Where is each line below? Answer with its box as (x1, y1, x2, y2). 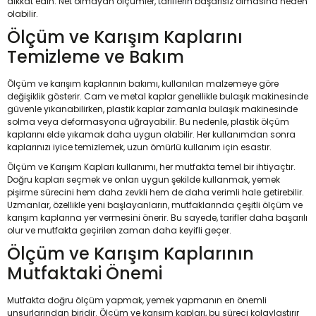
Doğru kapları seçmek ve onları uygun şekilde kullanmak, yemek (7, 174, 280, 186)
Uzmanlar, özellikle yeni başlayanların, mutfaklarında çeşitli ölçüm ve (7, 199, 303, 211)
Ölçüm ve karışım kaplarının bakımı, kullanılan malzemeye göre (7, 78, 279, 90)
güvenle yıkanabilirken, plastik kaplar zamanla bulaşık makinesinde (7, 103, 298, 115)
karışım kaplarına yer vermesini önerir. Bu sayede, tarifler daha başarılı (7, 212, 308, 224)
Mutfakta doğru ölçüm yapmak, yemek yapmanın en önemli (7, 294, 267, 306)
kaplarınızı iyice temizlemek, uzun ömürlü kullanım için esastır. (7, 141, 272, 153)
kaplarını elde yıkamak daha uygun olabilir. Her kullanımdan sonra (7, 128, 296, 140)
